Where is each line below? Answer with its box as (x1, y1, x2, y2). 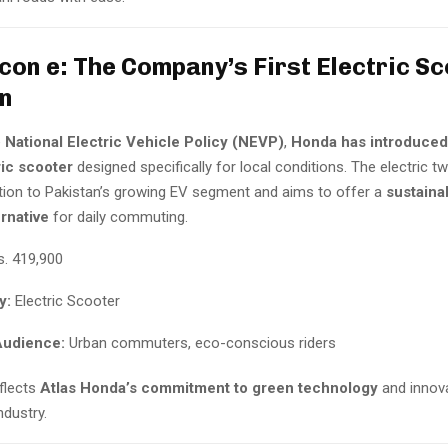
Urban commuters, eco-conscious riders (65, 333, 336, 352)
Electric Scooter (11, 291, 120, 310)
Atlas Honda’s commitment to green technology (40, 378, 378, 397)
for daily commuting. (49, 207, 188, 226)
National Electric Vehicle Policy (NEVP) (5, 132, 284, 151)
